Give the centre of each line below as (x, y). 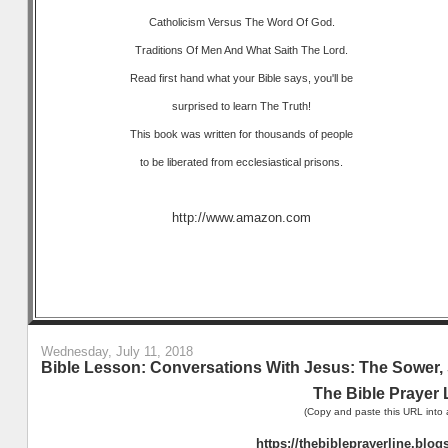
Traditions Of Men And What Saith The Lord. (242, 49)
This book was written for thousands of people (242, 133)
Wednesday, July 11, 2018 (116, 352)
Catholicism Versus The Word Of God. (241, 21)
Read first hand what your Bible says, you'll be (242, 77)
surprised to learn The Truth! (242, 105)
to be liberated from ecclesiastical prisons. (242, 161)
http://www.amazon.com (242, 217)
